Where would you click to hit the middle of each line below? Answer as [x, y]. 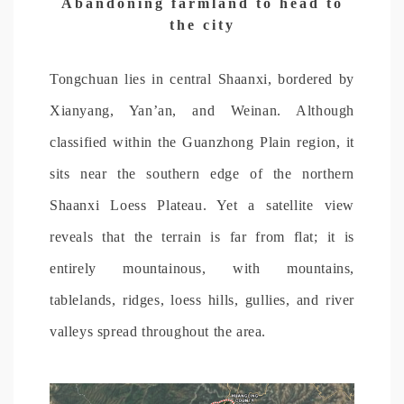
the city [202, 24]
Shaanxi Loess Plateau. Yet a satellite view [202, 205]
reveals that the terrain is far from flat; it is [202, 236]
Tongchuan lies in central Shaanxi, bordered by [202, 78]
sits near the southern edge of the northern [202, 173]
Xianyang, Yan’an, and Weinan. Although [202, 110]
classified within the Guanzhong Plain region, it [202, 142]
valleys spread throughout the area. [158, 331]
